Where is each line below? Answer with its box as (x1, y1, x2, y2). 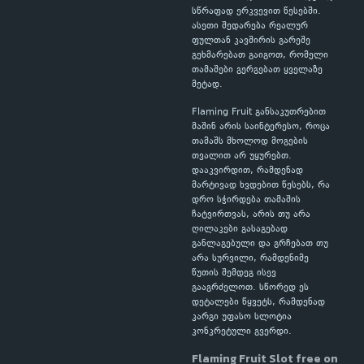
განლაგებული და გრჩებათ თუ (192, 237, 328, 251)
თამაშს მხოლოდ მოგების (192, 135, 308, 149)
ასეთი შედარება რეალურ (192, 19, 308, 33)
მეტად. (192, 78, 223, 92)
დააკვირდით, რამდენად (192, 164, 303, 178)
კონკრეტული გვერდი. (192, 325, 292, 339)
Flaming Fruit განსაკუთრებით (192, 106, 326, 119)
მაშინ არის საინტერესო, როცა (192, 120, 330, 134)
